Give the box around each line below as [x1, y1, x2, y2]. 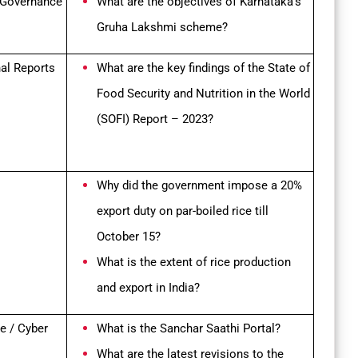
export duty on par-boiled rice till [97, 204, 268, 219]
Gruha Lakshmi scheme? [97, 20, 228, 35]
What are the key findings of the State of [97, 61, 310, 76]
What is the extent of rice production [97, 255, 291, 270]
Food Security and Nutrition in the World [97, 86, 310, 101]
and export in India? [97, 280, 200, 296]
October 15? [97, 229, 164, 245]
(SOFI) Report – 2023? [97, 112, 213, 127]
